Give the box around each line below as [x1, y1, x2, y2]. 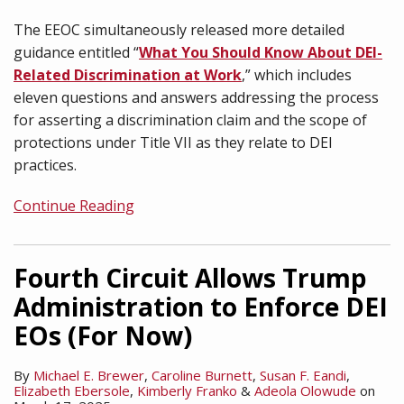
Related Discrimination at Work [14, 65, 242, 85]
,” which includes [242, 65, 352, 85]
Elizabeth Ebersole [14, 381, 130, 399]
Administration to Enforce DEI [14, 289, 388, 324]
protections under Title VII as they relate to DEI [14, 133, 333, 152]
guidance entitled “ [14, 42, 139, 62]
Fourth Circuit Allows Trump [14, 261, 367, 295]
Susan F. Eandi [260, 366, 346, 384]
